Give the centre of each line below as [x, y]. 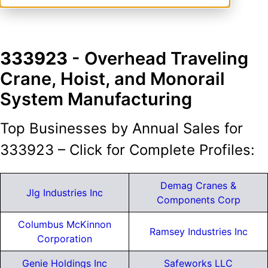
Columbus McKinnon [65, 225]
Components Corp [198, 200]
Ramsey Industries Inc [198, 232]
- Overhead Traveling [158, 58]
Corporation [65, 239]
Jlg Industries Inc [65, 193]
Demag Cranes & [198, 186]
